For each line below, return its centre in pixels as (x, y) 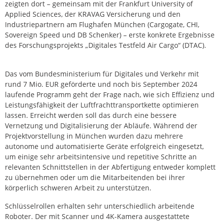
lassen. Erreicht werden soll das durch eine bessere (91, 115)
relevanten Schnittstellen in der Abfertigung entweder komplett (110, 167)
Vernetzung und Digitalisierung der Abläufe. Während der (101, 125)
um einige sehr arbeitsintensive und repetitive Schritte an (101, 156)
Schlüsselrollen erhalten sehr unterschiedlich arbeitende (100, 206)
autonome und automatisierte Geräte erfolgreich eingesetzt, (104, 146)
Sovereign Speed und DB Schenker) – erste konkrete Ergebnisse (110, 35)
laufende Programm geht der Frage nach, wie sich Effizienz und (110, 94)
